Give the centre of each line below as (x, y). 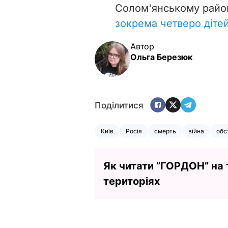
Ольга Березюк (161, 57)
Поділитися (119, 106)
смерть (165, 131)
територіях (132, 181)
